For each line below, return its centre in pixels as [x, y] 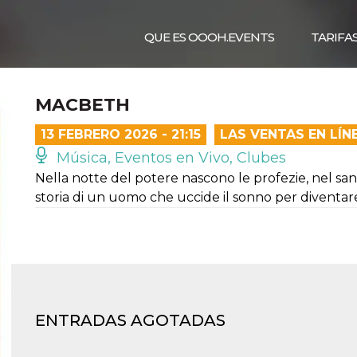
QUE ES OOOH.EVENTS [209, 37]
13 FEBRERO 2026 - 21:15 [121, 134]
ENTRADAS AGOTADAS [130, 320]
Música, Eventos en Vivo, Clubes [169, 158]
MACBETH [82, 105]
